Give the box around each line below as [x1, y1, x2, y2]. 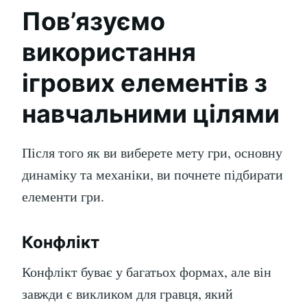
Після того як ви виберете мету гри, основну [22, 143, 282, 162]
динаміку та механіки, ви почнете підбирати [22, 165, 283, 184]
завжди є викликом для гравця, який [22, 284, 233, 303]
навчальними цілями [22, 99, 280, 129]
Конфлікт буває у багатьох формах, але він [22, 262, 271, 281]
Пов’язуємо [22, 6, 165, 36]
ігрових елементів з [22, 68, 267, 98]
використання [22, 37, 196, 67]
